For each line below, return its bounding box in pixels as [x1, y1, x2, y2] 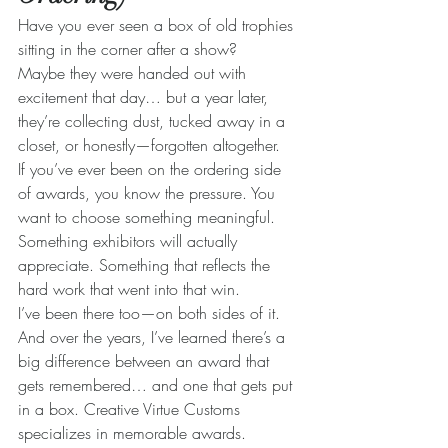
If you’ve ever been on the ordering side [18, 158, 286, 181]
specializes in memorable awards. [18, 422, 246, 445]
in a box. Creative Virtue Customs [18, 398, 245, 421]
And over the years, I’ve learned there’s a [18, 326, 290, 349]
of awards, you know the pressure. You [18, 182, 280, 205]
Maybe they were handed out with [18, 62, 251, 85]
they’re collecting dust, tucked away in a [18, 110, 290, 133]
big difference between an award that [18, 350, 274, 373]
